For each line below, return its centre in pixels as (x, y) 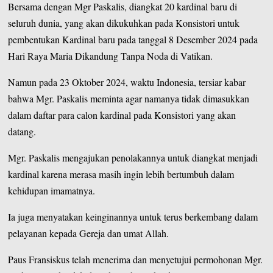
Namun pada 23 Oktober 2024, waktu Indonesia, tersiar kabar (127, 82)
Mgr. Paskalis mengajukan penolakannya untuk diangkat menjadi (133, 157)
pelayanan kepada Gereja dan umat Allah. (89, 233)
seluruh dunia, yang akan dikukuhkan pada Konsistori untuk (124, 23)
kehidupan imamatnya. (53, 190)
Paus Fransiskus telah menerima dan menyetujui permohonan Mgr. (136, 259)
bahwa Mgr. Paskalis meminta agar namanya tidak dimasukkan (129, 98)
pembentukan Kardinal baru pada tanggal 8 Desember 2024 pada (133, 39)
